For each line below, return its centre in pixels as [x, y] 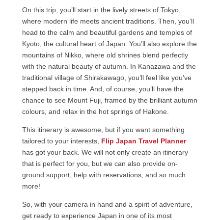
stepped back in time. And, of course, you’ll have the [103, 89]
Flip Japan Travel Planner [143, 141]
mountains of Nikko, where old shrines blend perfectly [105, 55]
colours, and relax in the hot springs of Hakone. [95, 112]
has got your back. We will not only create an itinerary [105, 152]
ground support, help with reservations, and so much [104, 175]
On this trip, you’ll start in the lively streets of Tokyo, [101, 10]
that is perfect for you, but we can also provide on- [100, 164]
